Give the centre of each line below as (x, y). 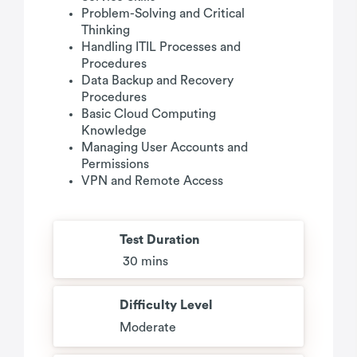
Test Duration (160, 240)
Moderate (148, 328)
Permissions (115, 164)
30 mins (144, 261)
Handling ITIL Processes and (161, 47)
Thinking (106, 30)
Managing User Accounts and (165, 147)
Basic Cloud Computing (149, 114)
